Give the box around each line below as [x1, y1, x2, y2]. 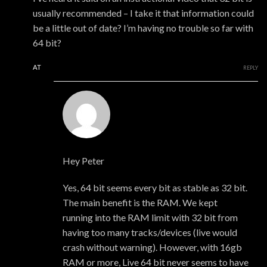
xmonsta [63, 140, 98, 152]
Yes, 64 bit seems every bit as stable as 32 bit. [63, 182, 247, 194]
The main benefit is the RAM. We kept [63, 197, 218, 209]
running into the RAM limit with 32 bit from [63, 212, 238, 223]
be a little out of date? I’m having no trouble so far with [33, 22, 253, 34]
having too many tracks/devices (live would [63, 226, 237, 238]
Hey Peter [63, 155, 104, 167]
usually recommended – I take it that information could [33, 7, 254, 19]
